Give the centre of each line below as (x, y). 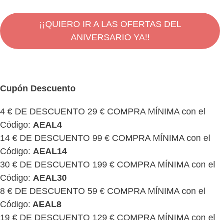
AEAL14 (50, 151)
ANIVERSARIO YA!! (110, 37)
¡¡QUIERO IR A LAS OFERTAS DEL (110, 24)
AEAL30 (50, 178)
